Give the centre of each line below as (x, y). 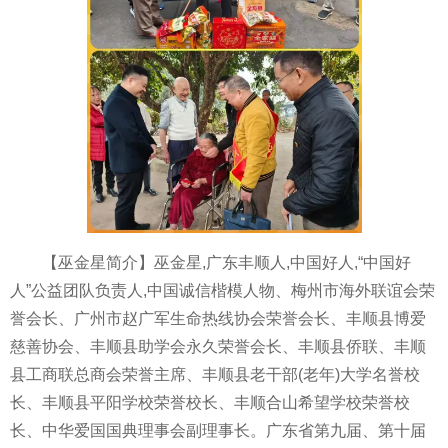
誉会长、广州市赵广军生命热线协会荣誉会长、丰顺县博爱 (218, 318)
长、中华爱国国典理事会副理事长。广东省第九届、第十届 (218, 430)
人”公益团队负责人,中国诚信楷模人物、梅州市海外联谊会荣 (222, 290)
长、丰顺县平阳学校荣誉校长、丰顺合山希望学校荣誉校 (210, 402)
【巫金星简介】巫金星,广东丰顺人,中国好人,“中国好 (226, 262)
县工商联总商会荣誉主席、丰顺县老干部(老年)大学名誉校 (215, 374)
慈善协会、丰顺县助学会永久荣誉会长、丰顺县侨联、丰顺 (218, 346)
